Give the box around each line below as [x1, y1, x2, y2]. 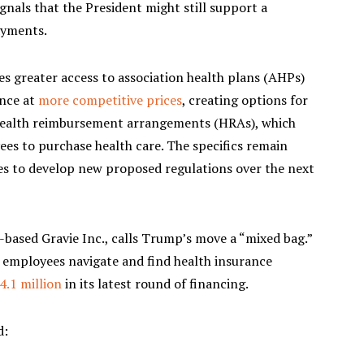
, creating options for [182, 90, 308, 109]
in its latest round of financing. [62, 274, 249, 292]
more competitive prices [38, 90, 182, 109]
